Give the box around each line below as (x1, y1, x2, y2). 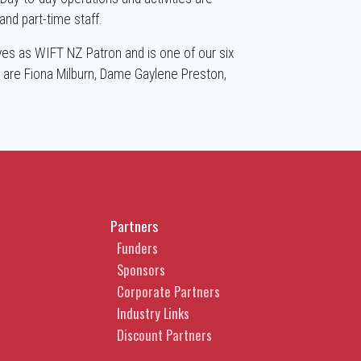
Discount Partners (116, 324, 212, 345)
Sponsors (116, 259, 165, 280)
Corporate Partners (116, 280, 220, 301)
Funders (116, 237, 158, 258)
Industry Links (116, 302, 189, 323)
